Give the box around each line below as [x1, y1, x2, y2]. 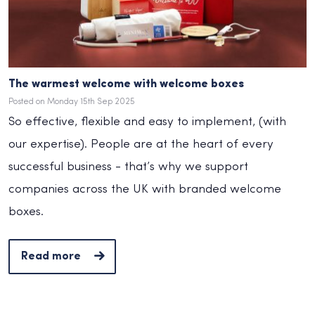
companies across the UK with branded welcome [8, 183, 281, 195]
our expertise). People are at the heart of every [8, 138, 274, 150]
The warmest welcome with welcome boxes [8, 78, 244, 90]
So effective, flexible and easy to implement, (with [8, 115, 286, 128]
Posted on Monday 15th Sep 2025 [8, 97, 135, 106]
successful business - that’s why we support [8, 160, 248, 173]
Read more [21, 250, 81, 262]
